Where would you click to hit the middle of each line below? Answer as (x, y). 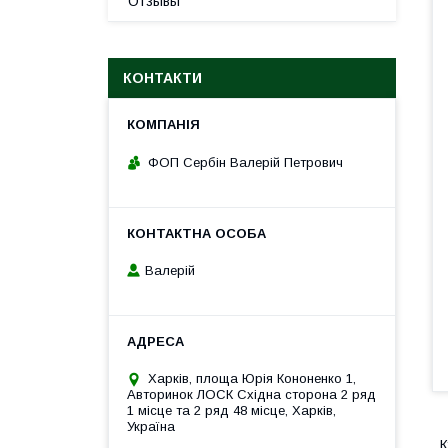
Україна (151, 427)
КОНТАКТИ (162, 78)
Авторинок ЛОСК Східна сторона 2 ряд (251, 395)
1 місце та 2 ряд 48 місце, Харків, (231, 411)
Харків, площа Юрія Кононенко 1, (252, 379)
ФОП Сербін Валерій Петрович (245, 162)
